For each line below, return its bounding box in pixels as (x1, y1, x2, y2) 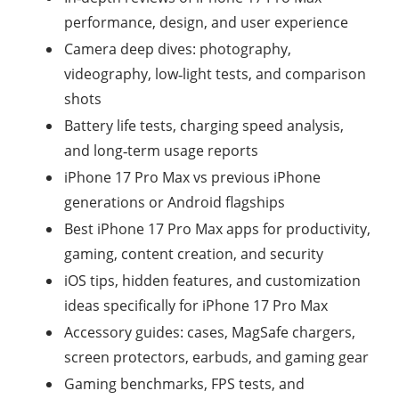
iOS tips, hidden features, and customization (64, 271, 361, 290)
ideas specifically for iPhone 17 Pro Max (64, 296, 328, 315)
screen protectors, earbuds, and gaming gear (64, 347, 369, 367)
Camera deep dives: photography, (64, 39, 291, 59)
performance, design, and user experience (64, 12, 348, 32)
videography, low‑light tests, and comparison (64, 64, 366, 84)
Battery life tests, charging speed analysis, (64, 116, 344, 135)
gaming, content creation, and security (64, 244, 323, 264)
